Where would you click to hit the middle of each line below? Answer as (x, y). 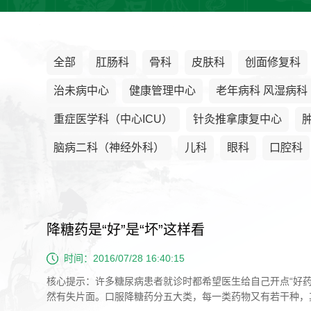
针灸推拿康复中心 (238, 119)
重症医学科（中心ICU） (114, 119)
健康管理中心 (163, 91)
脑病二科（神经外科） (109, 148)
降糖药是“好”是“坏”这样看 (126, 230)
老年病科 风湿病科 (262, 91)
